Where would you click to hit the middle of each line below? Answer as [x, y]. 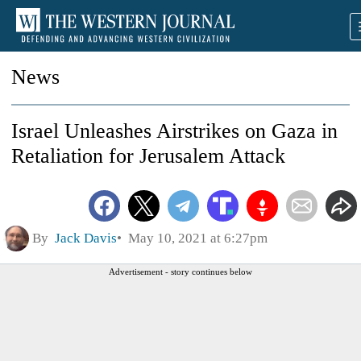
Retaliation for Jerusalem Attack [148, 156]
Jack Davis [86, 238]
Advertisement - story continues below [180, 271]
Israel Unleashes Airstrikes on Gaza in [174, 131]
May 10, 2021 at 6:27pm [195, 238]
